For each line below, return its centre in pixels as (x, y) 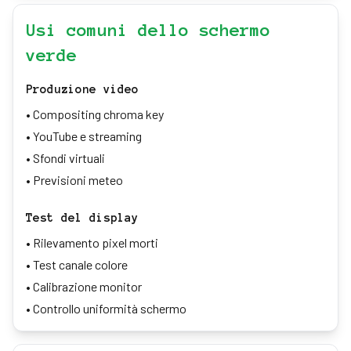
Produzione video (82, 89)
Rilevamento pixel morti (96, 242)
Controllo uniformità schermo (110, 308)
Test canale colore (80, 264)
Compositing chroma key (98, 114)
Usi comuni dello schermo (148, 30)
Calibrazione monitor (87, 286)
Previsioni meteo (78, 180)
